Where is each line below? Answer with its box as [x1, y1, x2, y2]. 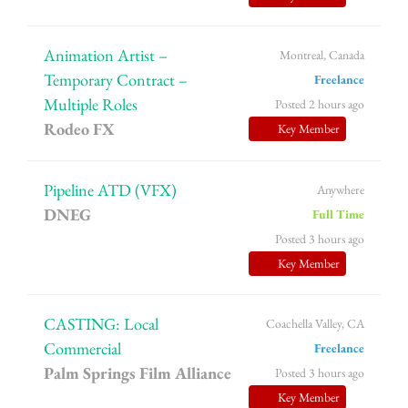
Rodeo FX [44, 118, 116, 140]
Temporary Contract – [44, 69, 189, 91]
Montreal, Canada [279, 46, 364, 64]
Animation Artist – [44, 45, 168, 66]
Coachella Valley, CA [265, 315, 364, 332]
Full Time [311, 205, 364, 222]
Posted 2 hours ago [274, 96, 364, 113]
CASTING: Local [44, 313, 159, 335]
